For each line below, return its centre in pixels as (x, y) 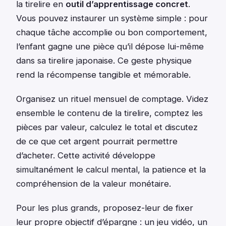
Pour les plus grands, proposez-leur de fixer (105, 208)
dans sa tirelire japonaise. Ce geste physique (104, 61)
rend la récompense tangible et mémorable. (103, 75)
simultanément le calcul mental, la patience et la (111, 170)
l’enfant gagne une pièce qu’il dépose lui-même (110, 47)
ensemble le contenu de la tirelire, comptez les (109, 113)
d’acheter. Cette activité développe (86, 156)
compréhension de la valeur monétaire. (94, 184)
